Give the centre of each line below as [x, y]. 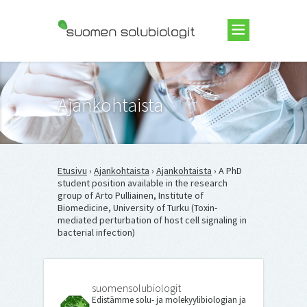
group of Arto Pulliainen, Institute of [131, 195]
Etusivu [72, 171]
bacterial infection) [96, 232]
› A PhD [227, 171]
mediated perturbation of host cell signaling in [152, 220]
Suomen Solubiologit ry [105, 66]
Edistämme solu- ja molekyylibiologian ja [169, 300]
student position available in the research [143, 183]
